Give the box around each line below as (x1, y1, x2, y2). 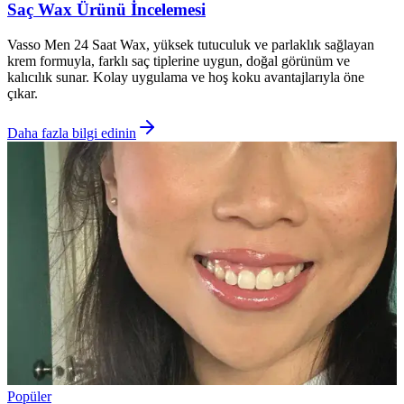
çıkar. (7, 85, 38, 101)
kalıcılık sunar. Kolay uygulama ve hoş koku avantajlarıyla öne (7, 69, 364, 85)
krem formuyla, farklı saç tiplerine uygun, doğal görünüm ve (7, 52, 350, 69)
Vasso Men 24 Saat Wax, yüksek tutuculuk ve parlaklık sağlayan (7, 36, 374, 52)
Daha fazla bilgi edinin (7, 124, 136, 141)
